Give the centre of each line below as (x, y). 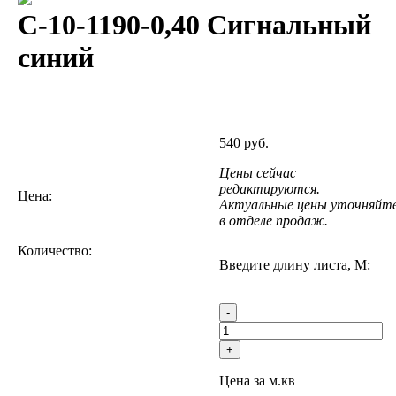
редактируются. (270, 189)
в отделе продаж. (274, 221)
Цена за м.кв (257, 381)
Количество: (55, 251)
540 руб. (244, 143)
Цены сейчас (258, 173)
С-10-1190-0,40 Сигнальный (194, 25)
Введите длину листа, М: (295, 265)
